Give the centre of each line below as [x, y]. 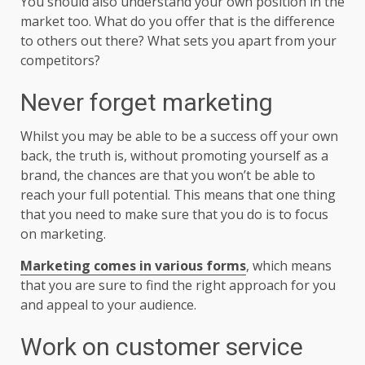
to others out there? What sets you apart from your [178, 40]
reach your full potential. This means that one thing [178, 194]
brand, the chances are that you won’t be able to [168, 175]
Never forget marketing [150, 102]
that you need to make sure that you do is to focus [174, 214]
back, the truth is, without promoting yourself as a [174, 155]
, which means [289, 265]
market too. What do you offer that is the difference [178, 21]
